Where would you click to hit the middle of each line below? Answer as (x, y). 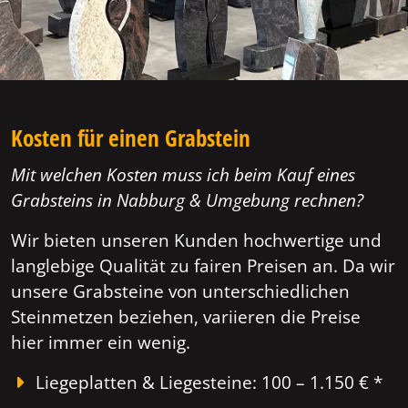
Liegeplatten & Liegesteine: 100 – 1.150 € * (209, 382)
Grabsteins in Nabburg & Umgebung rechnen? (187, 199)
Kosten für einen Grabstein (131, 137)
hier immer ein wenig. (101, 342)
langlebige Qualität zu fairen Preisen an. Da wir (203, 265)
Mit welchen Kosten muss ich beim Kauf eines (183, 174)
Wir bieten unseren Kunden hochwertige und (196, 240)
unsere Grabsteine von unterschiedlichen (180, 291)
